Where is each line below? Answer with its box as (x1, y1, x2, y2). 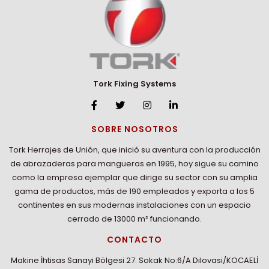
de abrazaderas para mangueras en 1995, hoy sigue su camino (10, 158, 259, 170)
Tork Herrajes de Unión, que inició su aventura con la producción (8, 144, 261, 156)
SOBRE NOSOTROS (91, 123, 178, 136)
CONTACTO (107, 234, 162, 246)
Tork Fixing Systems (93, 78, 176, 90)
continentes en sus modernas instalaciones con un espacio (18, 199, 251, 211)
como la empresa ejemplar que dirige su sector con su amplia (11, 172, 258, 184)
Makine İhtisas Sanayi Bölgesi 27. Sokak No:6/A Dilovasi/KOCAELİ (11, 255, 258, 267)
